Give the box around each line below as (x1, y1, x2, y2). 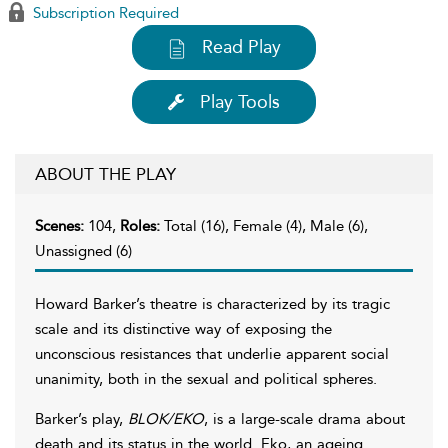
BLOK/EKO (128, 409, 204, 428)
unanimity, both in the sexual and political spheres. (35, 369, 377, 388)
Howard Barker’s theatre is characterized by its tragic (35, 294, 390, 313)
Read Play (202, 36, 281, 58)
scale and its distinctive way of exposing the (35, 319, 332, 338)
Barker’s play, (35, 409, 128, 428)
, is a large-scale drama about (204, 409, 405, 428)
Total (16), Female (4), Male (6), (164, 216, 368, 235)
